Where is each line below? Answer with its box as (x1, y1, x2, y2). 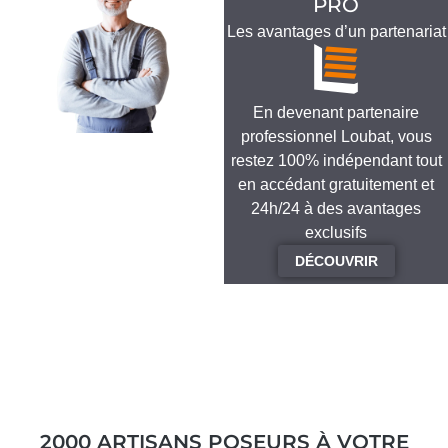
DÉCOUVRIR (294, 252, 378, 269)
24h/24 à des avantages (251, 199, 421, 217)
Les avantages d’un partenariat (226, 22, 446, 40)
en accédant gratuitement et (238, 175, 434, 193)
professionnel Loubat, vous (240, 127, 432, 145)
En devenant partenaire (253, 103, 419, 121)
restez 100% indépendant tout (230, 151, 442, 169)
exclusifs (305, 223, 367, 241)
